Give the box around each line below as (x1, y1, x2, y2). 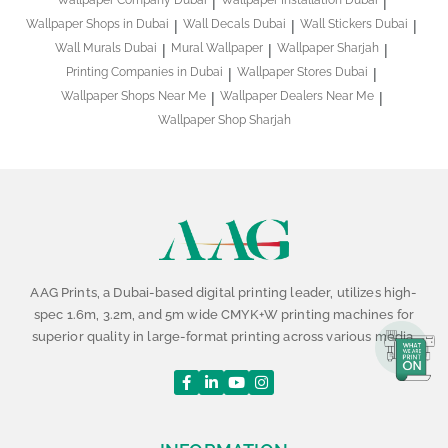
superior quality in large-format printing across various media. (31, 328, 417, 344)
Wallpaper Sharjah (277, 41, 379, 56)
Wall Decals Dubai (183, 17, 286, 32)
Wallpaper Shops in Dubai (26, 17, 169, 32)
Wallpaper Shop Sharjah (157, 113, 291, 128)
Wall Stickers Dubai (300, 17, 408, 32)
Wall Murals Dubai (55, 41, 157, 56)
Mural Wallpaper (171, 41, 263, 56)
